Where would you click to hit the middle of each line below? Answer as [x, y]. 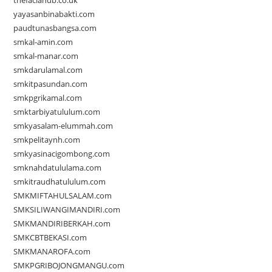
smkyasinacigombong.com [62, 154]
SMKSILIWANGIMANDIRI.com [67, 210]
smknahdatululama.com [58, 168]
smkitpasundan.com [51, 84]
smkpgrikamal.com [48, 98]
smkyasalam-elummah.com [63, 126]
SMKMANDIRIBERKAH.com [62, 224]
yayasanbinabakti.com [54, 14]
